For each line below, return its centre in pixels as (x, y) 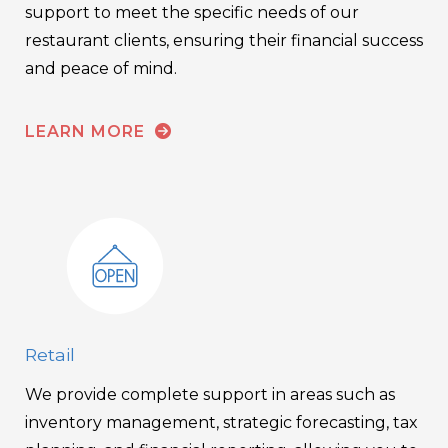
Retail (50, 355)
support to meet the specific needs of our (192, 12)
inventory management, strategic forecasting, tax (221, 423)
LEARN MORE (87, 131)
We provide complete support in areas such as (210, 395)
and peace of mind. (101, 68)
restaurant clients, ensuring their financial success (224, 40)
